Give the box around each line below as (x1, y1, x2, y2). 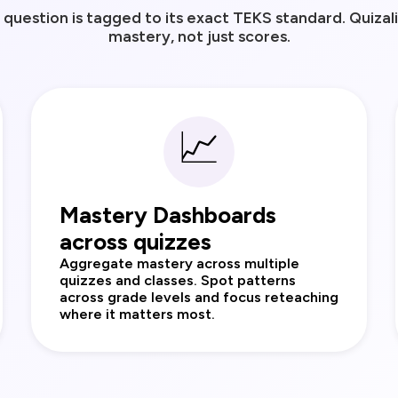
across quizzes (59, 228, 211, 256)
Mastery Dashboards (59, 202, 276, 229)
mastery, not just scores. (107, 27, 291, 46)
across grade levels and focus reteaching (59, 289, 338, 306)
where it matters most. (59, 306, 215, 323)
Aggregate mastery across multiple (59, 255, 299, 273)
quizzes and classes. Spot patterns (59, 272, 296, 290)
